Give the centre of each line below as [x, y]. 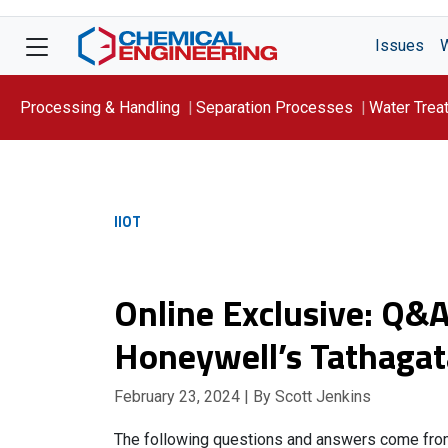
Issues [399, 45]
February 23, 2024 [179, 396]
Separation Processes [274, 107]
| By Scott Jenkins [307, 396]
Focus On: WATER [82, 172]
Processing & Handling [100, 107]
